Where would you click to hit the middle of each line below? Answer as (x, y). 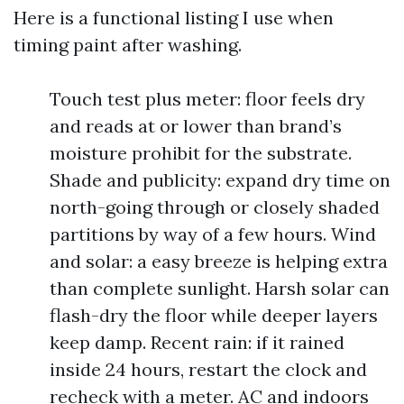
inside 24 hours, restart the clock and (208, 369)
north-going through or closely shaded (215, 207)
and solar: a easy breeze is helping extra (219, 261)
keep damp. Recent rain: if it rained (197, 342)
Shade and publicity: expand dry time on (220, 180)
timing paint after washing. (128, 45)
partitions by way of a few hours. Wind (213, 234)
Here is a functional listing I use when (174, 18)
